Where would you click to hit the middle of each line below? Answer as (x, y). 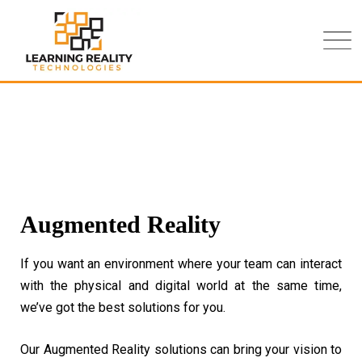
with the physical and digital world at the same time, (181, 286)
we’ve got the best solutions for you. (123, 307)
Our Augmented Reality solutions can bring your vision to (181, 349)
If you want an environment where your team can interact (181, 264)
